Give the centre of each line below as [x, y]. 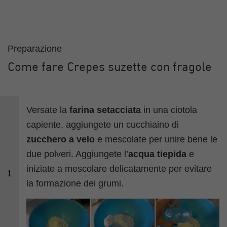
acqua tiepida [158, 154]
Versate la [48, 110]
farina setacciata [105, 110]
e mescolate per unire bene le [156, 140]
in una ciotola [169, 110]
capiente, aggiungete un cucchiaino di [103, 125]
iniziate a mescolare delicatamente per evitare [119, 169]
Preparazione [35, 49]
